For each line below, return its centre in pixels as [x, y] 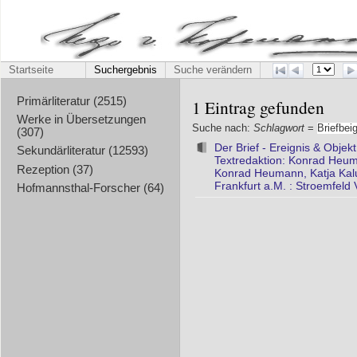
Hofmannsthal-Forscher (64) [90, 188]
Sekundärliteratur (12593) [82, 151]
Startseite [31, 70]
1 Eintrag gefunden [258, 108]
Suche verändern [213, 70]
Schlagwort [279, 128]
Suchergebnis [126, 70]
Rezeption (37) [55, 169]
